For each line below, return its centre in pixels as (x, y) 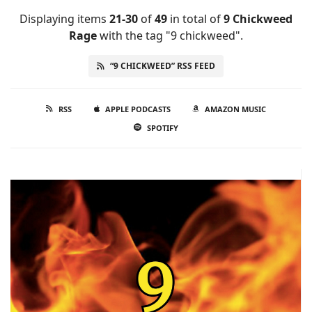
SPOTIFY (163, 128)
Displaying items (64, 19)
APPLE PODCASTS (138, 109)
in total (187, 19)
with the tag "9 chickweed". (170, 36)
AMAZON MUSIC (235, 109)
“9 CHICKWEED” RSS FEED (163, 66)
